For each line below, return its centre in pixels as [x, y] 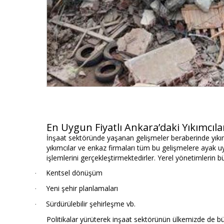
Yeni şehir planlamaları [82, 188]
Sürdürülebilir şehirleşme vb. [91, 204]
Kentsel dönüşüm [74, 173]
